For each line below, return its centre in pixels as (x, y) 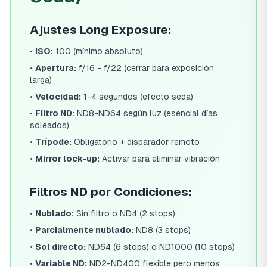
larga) (41, 80)
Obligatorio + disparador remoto (136, 142)
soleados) (49, 125)
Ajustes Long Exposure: (101, 30)
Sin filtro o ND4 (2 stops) (125, 213)
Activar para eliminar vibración (160, 159)
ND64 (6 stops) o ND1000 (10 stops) (160, 247)
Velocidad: (58, 97)
